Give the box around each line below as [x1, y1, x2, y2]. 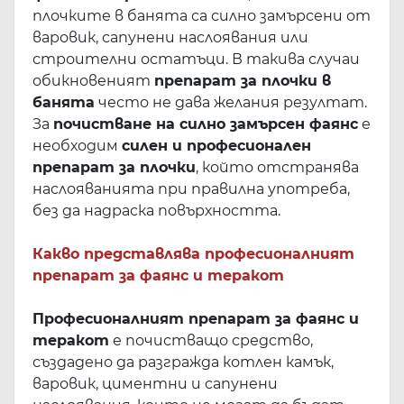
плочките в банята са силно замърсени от [32, 6, 371, 24]
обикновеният [32, 71, 154, 89]
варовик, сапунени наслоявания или [32, 28, 308, 46]
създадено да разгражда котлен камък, [32, 353, 334, 371]
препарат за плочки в [154, 71, 331, 89]
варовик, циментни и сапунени [32, 374, 278, 392]
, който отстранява [196, 158, 359, 176]
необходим [32, 136, 122, 154]
